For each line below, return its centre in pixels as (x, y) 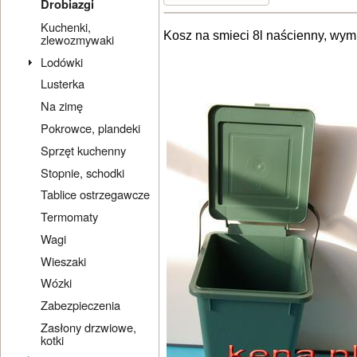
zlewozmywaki (78, 39)
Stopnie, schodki (83, 172)
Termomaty (70, 217)
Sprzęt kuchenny (84, 150)
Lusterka (63, 84)
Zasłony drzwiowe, (89, 327)
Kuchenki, (66, 26)
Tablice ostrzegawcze (96, 194)
